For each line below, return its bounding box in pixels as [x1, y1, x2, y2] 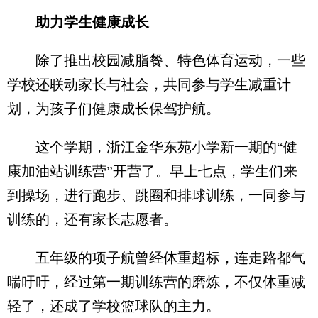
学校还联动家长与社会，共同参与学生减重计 [7, 77, 291, 92]
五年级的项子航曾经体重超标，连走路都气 [7, 250, 305, 265]
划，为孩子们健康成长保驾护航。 [7, 101, 220, 116]
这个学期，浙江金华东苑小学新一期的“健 [7, 139, 297, 155]
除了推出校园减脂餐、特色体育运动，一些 [7, 53, 305, 68]
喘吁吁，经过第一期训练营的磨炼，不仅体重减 [7, 274, 305, 290]
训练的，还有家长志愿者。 [7, 212, 177, 227]
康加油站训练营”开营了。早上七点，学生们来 [7, 163, 297, 179]
